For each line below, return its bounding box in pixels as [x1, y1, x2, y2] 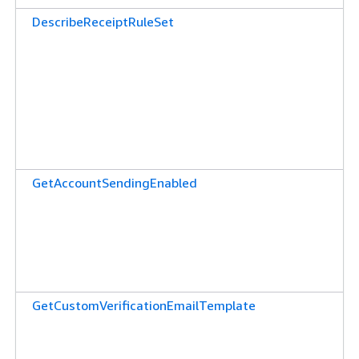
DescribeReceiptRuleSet [32, 13, 174, 30]
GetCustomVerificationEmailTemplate [32, 296, 256, 313]
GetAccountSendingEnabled [32, 174, 197, 191]
